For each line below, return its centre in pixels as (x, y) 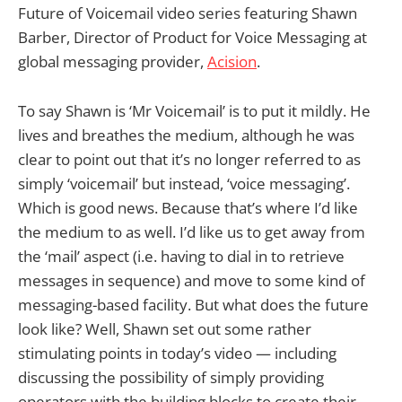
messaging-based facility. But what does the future (193, 304)
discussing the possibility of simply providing (171, 377)
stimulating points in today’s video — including (177, 353)
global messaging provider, (113, 62)
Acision (232, 62)
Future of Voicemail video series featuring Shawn (188, 13)
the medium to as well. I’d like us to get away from (192, 232)
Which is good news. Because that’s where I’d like (188, 207)
